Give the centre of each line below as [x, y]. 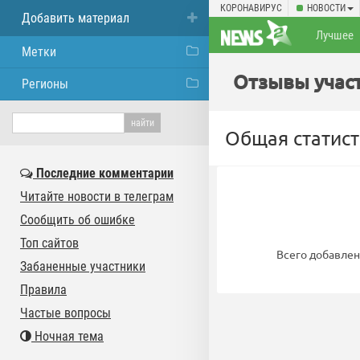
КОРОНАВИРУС [251, 8]
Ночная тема [67, 336]
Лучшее [335, 35]
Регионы [45, 84]
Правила [43, 290]
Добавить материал [76, 18]
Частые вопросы [65, 313]
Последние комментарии [103, 173]
